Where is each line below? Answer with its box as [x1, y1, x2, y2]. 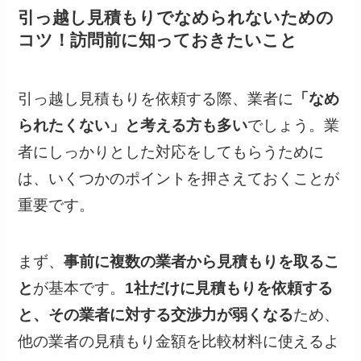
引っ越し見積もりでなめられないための [18, 8, 334, 27]
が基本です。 [33, 280, 126, 297]
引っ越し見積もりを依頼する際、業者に [18, 89, 294, 107]
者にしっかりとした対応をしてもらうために [18, 143, 325, 160]
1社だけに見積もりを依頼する [125, 280, 334, 297]
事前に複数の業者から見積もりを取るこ [64, 253, 340, 271]
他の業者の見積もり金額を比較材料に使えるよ [18, 333, 340, 351]
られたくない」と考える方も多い [18, 116, 248, 134]
